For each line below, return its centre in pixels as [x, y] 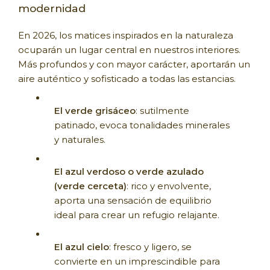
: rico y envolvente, [169, 186]
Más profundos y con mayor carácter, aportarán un [134, 64]
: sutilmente [162, 110]
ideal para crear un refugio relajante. [137, 215]
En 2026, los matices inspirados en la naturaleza [126, 35]
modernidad [52, 8]
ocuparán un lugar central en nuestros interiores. [129, 49]
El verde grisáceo [95, 110]
